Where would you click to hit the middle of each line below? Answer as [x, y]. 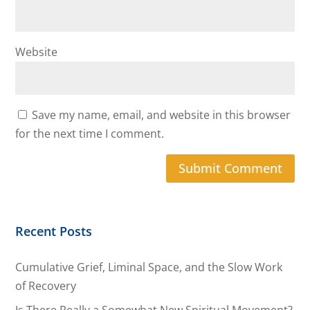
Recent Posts [54, 231]
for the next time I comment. [90, 134]
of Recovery [46, 286]
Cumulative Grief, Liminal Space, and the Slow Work [149, 267]
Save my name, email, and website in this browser [162, 115]
